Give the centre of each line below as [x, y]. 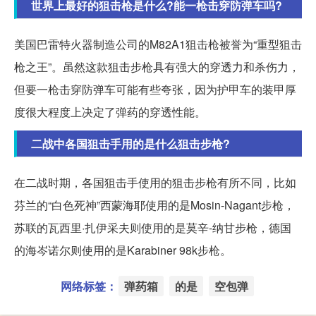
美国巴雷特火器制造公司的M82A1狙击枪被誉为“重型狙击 [158, 44]
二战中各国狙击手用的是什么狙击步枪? [130, 144]
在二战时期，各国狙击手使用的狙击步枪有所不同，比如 [155, 183]
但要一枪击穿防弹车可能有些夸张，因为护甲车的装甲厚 [155, 90]
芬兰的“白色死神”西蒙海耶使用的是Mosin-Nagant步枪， [154, 205]
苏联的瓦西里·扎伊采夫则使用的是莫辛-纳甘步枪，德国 [153, 228]
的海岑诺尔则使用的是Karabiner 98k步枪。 [123, 250]
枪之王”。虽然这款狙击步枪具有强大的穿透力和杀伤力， [157, 67]
